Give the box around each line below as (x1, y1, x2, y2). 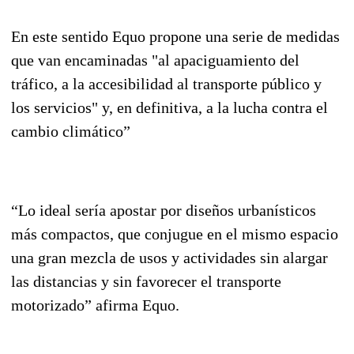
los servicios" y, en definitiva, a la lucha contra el (11, 98, 328, 116)
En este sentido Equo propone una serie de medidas (11, 27, 340, 45)
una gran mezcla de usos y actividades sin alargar (11, 248, 328, 266)
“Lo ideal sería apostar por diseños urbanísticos (11, 201, 316, 219)
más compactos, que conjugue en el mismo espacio (11, 224, 338, 243)
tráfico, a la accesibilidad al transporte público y (11, 74, 322, 92)
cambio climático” (11, 122, 130, 140)
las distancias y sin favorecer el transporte (11, 272, 281, 290)
